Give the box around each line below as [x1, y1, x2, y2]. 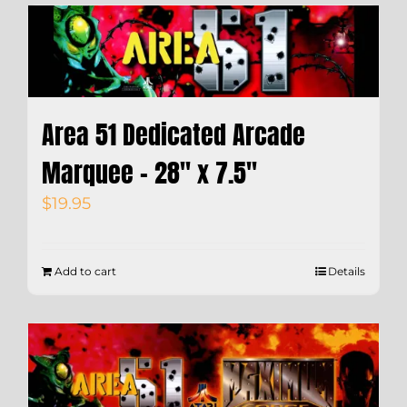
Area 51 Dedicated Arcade [42, 114, 305, 154]
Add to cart [55, 263, 116, 278]
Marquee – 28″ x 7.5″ [42, 153, 257, 192]
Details [328, 263, 365, 278]
